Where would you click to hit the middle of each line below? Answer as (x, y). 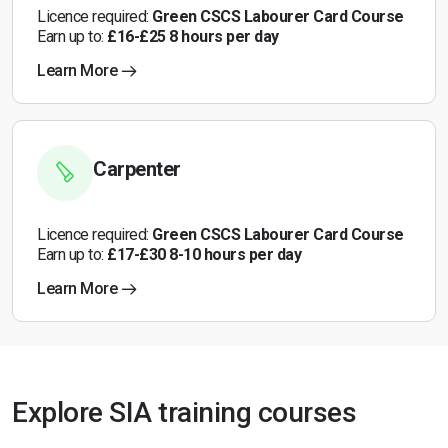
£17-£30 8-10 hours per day (204, 254)
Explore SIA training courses (184, 412)
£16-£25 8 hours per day (193, 36)
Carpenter (137, 169)
